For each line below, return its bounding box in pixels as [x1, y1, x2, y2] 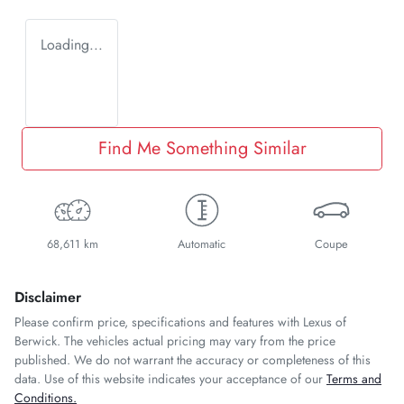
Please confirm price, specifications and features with [14, 312, 303, 331]
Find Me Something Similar [97, 134, 307, 161]
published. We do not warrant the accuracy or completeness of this [14, 350, 371, 369]
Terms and [326, 369, 381, 388]
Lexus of [303, 312, 346, 331]
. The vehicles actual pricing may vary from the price [57, 331, 335, 350]
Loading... [41, 33, 103, 55]
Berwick [14, 331, 57, 350]
